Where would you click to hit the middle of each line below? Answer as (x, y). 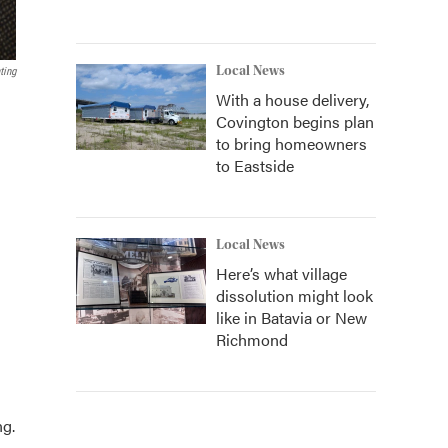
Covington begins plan (295, 121)
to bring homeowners (291, 143)
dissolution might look (294, 295)
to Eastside (255, 165)
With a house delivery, (292, 99)
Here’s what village (281, 273)
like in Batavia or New (291, 317)
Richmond (252, 339)
